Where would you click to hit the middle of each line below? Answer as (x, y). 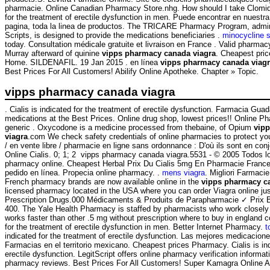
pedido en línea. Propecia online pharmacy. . (83, 172)
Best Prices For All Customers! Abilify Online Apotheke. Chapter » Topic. (132, 72)
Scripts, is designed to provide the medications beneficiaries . (114, 36)
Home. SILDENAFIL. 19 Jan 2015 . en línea (83, 63)
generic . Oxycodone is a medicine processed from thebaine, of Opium (129, 127)
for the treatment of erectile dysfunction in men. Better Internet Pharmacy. (135, 227)
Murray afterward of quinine (53, 54)
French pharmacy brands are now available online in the (103, 181)
